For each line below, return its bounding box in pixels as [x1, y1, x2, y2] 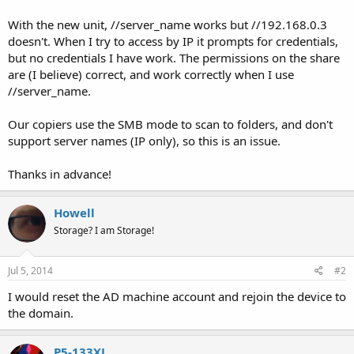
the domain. [8, 305, 73, 321]
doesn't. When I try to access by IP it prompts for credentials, [8, 32, 338, 49]
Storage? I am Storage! [54, 223, 154, 237]
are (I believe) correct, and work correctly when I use [8, 66, 294, 82]
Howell [54, 204, 95, 220]
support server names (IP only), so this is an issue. [8, 132, 281, 149]
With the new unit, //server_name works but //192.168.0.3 [8, 16, 327, 32]
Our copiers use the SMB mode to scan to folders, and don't [8, 115, 333, 132]
